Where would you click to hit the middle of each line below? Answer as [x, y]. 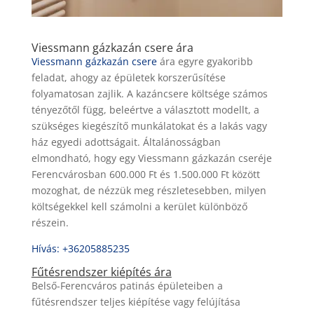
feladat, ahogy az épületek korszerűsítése [128, 78]
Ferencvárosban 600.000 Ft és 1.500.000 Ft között [145, 175]
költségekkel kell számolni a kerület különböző [139, 207]
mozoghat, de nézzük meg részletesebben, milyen [149, 191]
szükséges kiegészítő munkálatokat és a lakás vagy [149, 126]
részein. [50, 223]
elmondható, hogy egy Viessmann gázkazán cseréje [151, 158]
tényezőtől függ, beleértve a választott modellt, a [145, 110]
